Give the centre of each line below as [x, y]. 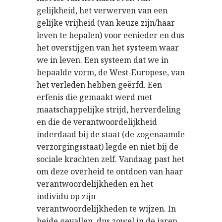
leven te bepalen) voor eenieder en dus [111, 35]
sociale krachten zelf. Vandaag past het [111, 159]
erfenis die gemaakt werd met [94, 97]
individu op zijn [66, 196]
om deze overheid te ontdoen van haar [110, 171]
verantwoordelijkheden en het [95, 184]
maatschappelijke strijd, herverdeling [109, 110]
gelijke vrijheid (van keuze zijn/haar [106, 23]
